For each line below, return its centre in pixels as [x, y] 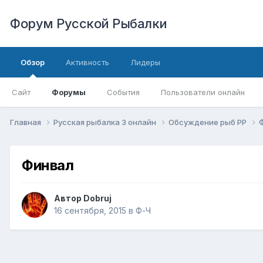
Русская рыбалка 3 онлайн [106, 122]
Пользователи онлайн [203, 92]
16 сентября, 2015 [90, 211]
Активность [87, 62]
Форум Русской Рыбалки [89, 23]
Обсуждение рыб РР [208, 122]
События [123, 92]
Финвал [48, 165]
